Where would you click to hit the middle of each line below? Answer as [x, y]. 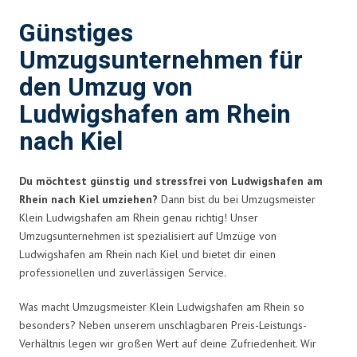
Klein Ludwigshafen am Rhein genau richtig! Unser [139, 217]
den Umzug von [106, 88]
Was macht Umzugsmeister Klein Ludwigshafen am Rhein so [162, 306]
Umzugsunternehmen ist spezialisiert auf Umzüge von [148, 235]
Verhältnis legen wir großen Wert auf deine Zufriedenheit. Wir [168, 343]
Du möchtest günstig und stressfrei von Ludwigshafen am [171, 180]
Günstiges [76, 33]
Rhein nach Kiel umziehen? [88, 199]
